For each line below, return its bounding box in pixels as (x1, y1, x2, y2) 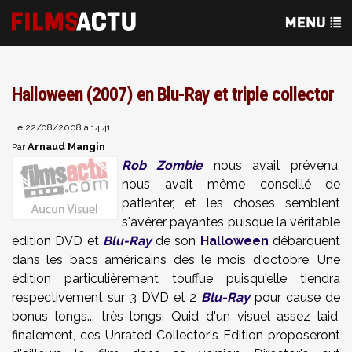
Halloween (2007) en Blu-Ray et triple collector (12, 83, 334, 105)
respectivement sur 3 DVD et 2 (12, 290, 202, 305)
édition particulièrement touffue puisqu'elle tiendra (12, 271, 340, 286)
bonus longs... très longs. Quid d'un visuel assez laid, (12, 309, 340, 324)
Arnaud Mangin (27, 141, 105, 152)
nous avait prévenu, (203, 158, 340, 173)
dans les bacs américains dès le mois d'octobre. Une (12, 252, 340, 267)
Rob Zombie (122, 158, 203, 173)
